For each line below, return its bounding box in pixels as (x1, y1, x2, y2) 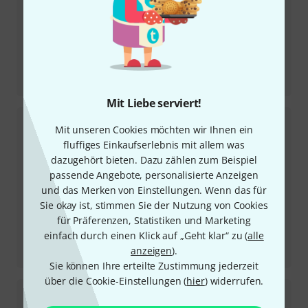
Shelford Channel (27, 247, 105, 261)
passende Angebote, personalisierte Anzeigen (49, 168, 258, 181)
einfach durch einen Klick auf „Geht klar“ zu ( (44, 229, 248, 242)
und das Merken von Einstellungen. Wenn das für (41, 184, 267, 197)
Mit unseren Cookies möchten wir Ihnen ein (54, 123, 254, 136)
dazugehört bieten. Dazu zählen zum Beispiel (50, 153, 258, 166)
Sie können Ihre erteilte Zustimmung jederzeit (49, 259, 259, 272)
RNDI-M (27, 75, 63, 89)
